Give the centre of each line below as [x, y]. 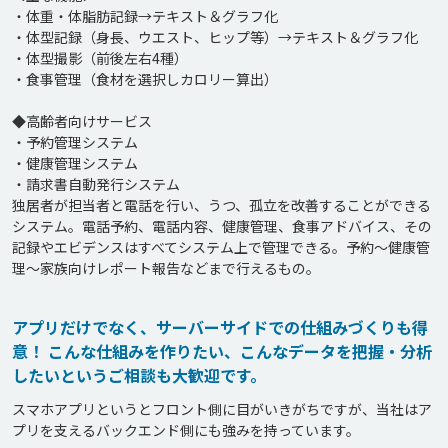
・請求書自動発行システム [96, 184]
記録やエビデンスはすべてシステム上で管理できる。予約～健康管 [221, 247]
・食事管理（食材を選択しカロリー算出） [145, 79]
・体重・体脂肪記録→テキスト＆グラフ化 [145, 16]
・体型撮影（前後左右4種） [100, 58]
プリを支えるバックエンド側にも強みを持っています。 [186, 430]
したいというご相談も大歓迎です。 [139, 375]
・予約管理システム [75, 142]
